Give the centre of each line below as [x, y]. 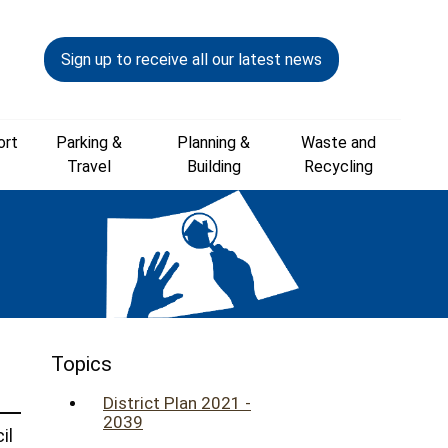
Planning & [213, 143]
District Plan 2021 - [177, 403]
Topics [81, 364]
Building [213, 167]
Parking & [88, 143]
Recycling [338, 167]
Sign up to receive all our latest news [192, 59]
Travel [88, 167]
